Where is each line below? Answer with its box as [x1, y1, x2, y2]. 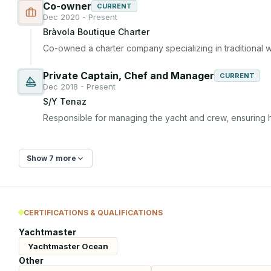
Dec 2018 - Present [43, 82, 116, 92]
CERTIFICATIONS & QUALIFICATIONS [24, 207, 163, 217]
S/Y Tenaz [43, 96, 87, 107]
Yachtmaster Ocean [28, 241, 108, 251]
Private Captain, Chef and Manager [43, 70, 214, 82]
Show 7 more [27, 154, 76, 163]
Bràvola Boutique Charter [43, 27, 149, 38]
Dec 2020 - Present [43, 12, 117, 22]
